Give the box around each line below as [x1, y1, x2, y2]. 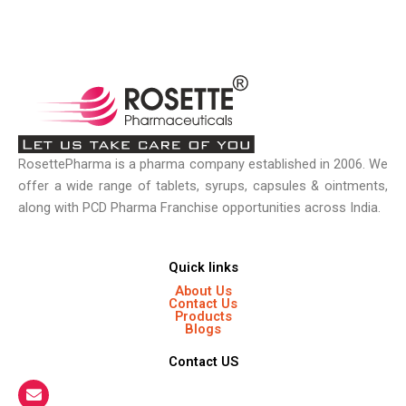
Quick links [168, 259, 238, 276]
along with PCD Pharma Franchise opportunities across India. [18, 198, 381, 216]
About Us [174, 283, 232, 300]
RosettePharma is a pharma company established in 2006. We [18, 155, 388, 172]
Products [174, 308, 232, 325]
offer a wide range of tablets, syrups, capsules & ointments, [18, 177, 388, 194]
